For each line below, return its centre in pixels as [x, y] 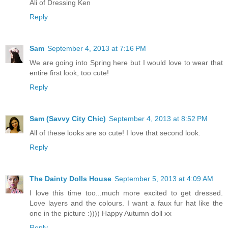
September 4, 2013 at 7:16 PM [97, 48]
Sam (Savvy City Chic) [68, 118]
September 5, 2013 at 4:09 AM [164, 178]
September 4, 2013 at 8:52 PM [158, 118]
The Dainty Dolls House [70, 178]
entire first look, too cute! [69, 73]
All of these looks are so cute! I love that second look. [115, 133]
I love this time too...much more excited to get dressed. [126, 193]
